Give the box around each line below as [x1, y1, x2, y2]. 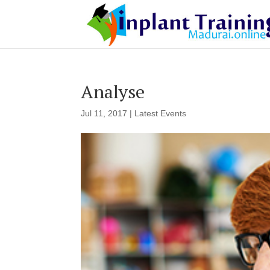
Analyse [81, 80, 145, 104]
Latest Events [134, 108, 187, 118]
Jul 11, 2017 [81, 108, 128, 118]
